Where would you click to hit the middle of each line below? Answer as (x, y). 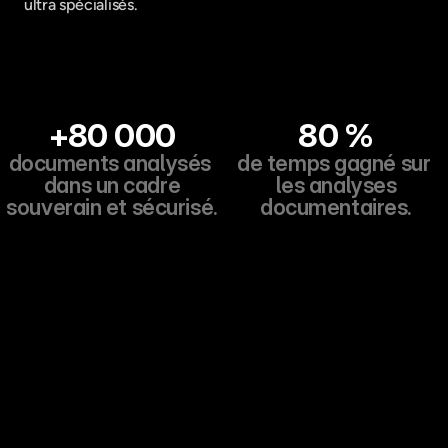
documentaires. (336, 207)
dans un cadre (112, 185)
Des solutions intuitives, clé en (224, 419)
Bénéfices (224, 387)
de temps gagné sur (334, 163)
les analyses (336, 185)
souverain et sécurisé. (112, 207)
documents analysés (109, 163)
